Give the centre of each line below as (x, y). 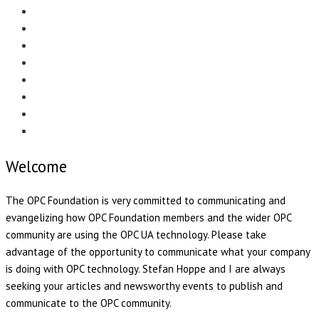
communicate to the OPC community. (89, 303)
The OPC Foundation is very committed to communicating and (146, 201)
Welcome (36, 166)
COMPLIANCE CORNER (84, 114)
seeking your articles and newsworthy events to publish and (144, 286)
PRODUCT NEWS (70, 97)
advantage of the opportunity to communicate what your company (158, 252)
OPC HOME (58, 131)
